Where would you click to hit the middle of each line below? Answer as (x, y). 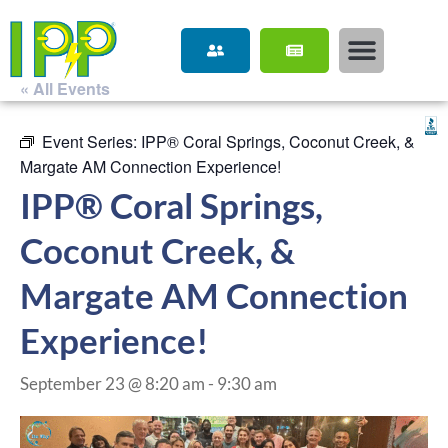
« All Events (65, 88)
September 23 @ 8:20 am (112, 383)
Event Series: (91, 141)
